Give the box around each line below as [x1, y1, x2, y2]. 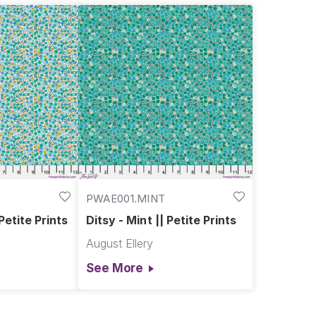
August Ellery [85, 236, 153, 251]
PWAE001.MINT [85, 191, 166, 205]
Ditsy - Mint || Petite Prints [85, 213, 237, 228]
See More [85, 260, 144, 275]
